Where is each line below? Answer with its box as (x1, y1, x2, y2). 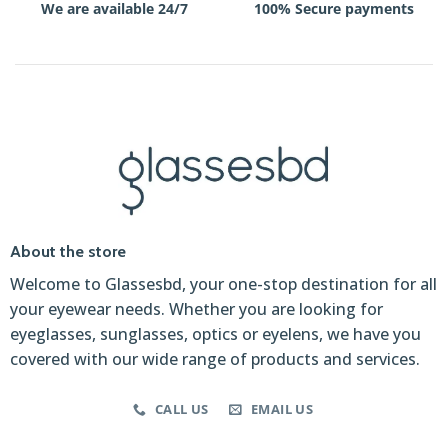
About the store (9, 242, 126, 262)
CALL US (154, 400, 209, 419)
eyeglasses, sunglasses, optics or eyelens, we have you (9, 323, 421, 346)
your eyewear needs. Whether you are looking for (9, 298, 383, 321)
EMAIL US (251, 400, 314, 419)
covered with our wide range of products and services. (9, 348, 420, 371)
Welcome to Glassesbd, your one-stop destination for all (9, 273, 437, 296)
